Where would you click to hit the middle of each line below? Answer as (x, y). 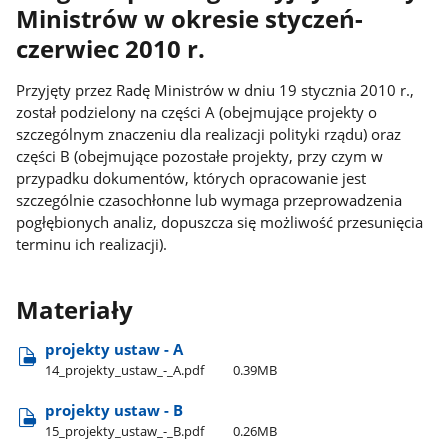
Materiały (75, 310)
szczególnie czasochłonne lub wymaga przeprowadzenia (209, 199)
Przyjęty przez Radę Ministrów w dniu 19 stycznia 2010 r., (215, 89)
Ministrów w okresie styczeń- (190, 19)
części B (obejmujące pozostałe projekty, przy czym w (200, 155)
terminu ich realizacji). (92, 243)
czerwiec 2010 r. (111, 49)
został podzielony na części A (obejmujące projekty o (197, 111)
